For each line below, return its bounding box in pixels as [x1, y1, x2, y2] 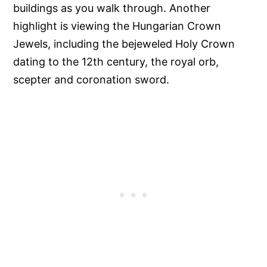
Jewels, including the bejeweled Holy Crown [13, 38, 235, 51]
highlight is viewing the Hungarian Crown [13, 20, 222, 33]
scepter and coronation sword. [13, 73, 170, 86]
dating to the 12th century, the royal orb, [13, 55, 219, 69]
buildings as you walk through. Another [13, 2, 211, 15]
